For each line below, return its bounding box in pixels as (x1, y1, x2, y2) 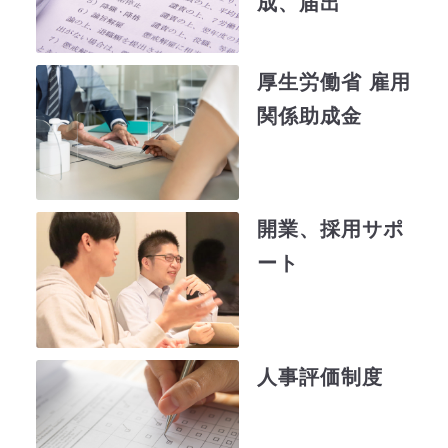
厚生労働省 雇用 (256, 71, 411, 94)
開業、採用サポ (256, 218, 404, 241)
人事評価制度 (256, 365, 383, 388)
